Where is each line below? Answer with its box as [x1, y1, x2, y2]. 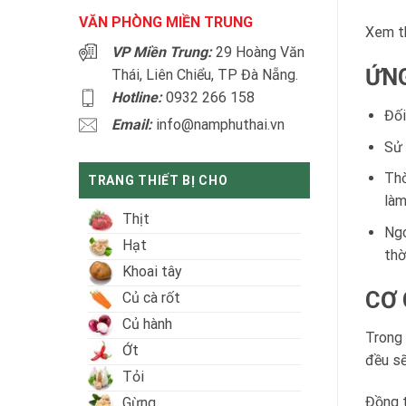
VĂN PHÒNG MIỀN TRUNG [79, 13, 253, 31]
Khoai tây [122, 263, 182, 281]
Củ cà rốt [122, 289, 180, 307]
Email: [111, 115, 156, 133]
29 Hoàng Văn [212, 43, 304, 61]
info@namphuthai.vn [156, 115, 285, 133]
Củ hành [122, 315, 172, 333]
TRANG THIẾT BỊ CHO [88, 173, 228, 188]
